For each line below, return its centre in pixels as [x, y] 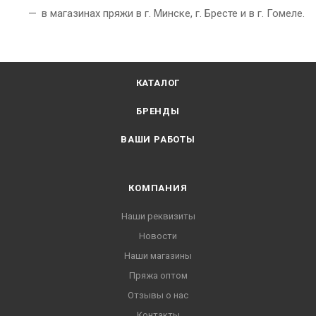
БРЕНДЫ [158, 111]
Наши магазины [158, 256]
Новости [158, 236]
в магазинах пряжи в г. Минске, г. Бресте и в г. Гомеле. [173, 13]
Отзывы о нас [158, 296]
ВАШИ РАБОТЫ [158, 140]
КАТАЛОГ [158, 83]
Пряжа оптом [158, 276]
